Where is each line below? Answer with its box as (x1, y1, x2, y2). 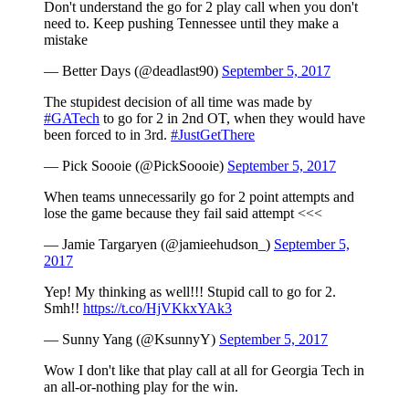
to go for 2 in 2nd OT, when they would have (100, 110, 365, 127)
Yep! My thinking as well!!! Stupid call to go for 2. (44, 284, 336, 300)
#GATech (44, 110, 100, 127)
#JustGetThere (171, 127, 255, 143)
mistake (44, 32, 88, 48)
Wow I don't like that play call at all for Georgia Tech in (44, 362, 364, 379)
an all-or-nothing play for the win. (44, 379, 238, 395)
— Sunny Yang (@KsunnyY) (44, 331, 219, 348)
